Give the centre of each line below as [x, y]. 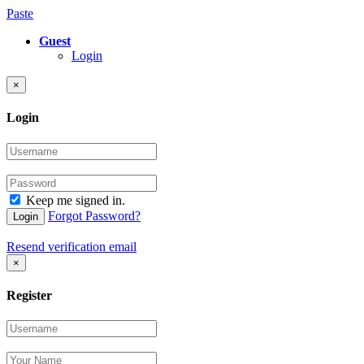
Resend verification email [71, 246]
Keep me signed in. [76, 200]
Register [29, 295]
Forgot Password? [94, 215]
